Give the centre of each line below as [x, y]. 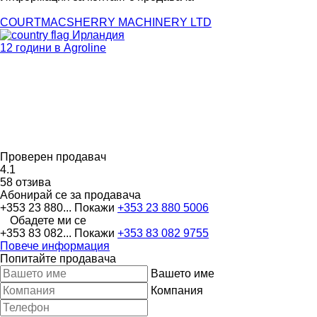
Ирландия [97, 35]
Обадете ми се [48, 220]
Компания [177, 290]
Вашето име [183, 273]
